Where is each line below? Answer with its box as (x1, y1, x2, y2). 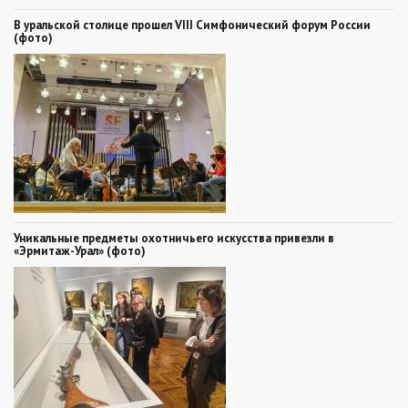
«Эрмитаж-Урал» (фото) (14, 242, 146, 259)
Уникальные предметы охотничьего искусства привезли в (14, 229, 334, 246)
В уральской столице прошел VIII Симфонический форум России (14, 16, 371, 33)
